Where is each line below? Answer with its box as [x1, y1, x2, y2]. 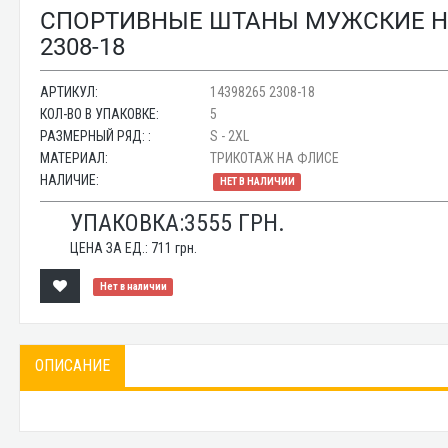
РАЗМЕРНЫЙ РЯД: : [40, 128, 152, 144]
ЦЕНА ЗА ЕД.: [70, 240, 152, 256]
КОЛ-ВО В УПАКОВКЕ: [40, 106, 160, 122]
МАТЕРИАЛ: [40, 150, 109, 166]
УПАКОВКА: [70, 209, 185, 237]
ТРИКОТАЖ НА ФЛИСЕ [210, 150, 340, 166]
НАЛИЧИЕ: [40, 172, 100, 188]
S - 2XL [210, 128, 250, 144]
